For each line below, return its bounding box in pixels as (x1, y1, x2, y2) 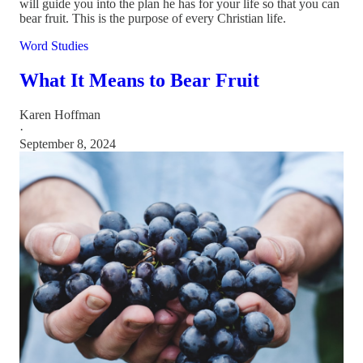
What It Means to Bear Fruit (19, 70, 259, 92)
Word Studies (19, 39, 88, 53)
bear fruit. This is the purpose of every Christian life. (19, 11, 286, 26)
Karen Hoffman (19, 108, 100, 122)
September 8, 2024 (19, 137, 116, 152)
